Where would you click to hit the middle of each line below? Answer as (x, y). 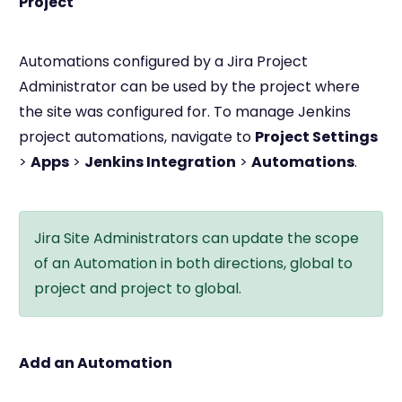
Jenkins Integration (160, 162)
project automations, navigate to (137, 137)
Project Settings (316, 137)
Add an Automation (96, 363)
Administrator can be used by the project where (189, 87)
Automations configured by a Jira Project (163, 61)
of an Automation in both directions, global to (193, 263)
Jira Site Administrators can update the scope (197, 238)
